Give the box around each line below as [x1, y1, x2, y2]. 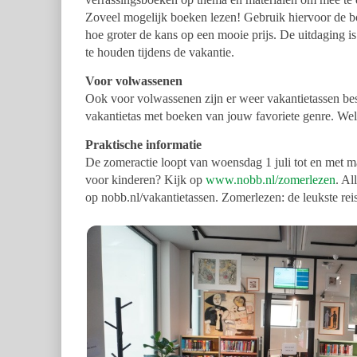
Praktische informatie [85, 138, 202, 152]
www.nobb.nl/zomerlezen [206, 173, 335, 187]
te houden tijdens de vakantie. [85, 45, 234, 60]
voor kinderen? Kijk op [85, 173, 206, 187]
